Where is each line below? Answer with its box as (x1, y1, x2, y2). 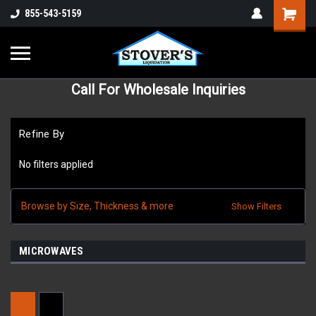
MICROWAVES (19, 244, 84, 257)
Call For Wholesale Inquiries (71, 81, 245, 98)
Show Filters (231, 200, 284, 212)
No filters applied (19, 158, 93, 170)
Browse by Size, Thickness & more (21, 200, 174, 212)
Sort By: (99, 297, 130, 308)
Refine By (19, 128, 65, 140)
